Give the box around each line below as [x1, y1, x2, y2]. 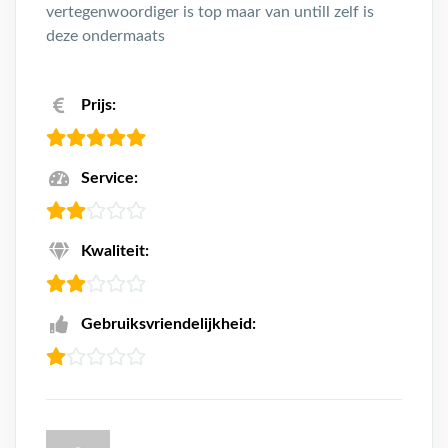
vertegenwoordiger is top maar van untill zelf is [46, 4, 374, 20]
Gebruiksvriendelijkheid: [81, 316, 256, 332]
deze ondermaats [46, 28, 165, 44]
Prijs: [81, 97, 116, 113]
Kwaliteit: [81, 243, 149, 259]
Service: [81, 170, 138, 186]
